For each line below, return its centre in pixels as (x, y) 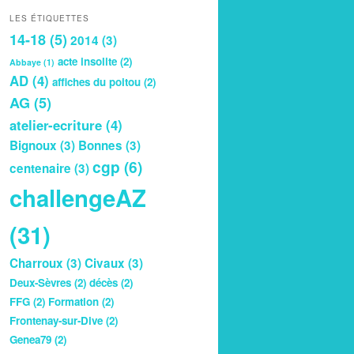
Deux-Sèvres (40, 282)
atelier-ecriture (56, 124)
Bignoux (33, 145)
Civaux (105, 263)
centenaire (40, 168)
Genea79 (30, 339)
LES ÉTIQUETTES (49, 18)
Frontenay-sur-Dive (56, 320)
